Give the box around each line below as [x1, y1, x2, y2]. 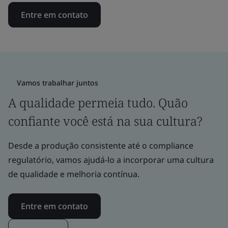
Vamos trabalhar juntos [17, 77, 98, 88]
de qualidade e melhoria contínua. [8, 168, 139, 180]
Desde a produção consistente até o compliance [8, 139, 193, 151]
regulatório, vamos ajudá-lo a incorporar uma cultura [8, 154, 214, 165]
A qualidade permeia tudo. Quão [8, 94, 188, 111]
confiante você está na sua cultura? [8, 112, 203, 129]
